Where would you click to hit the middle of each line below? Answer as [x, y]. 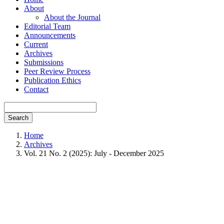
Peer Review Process [57, 71]
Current [36, 44]
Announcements [50, 35]
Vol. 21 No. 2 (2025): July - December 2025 [94, 153]
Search [18, 118]
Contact [36, 89]
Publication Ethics [52, 80]
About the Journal [72, 17]
